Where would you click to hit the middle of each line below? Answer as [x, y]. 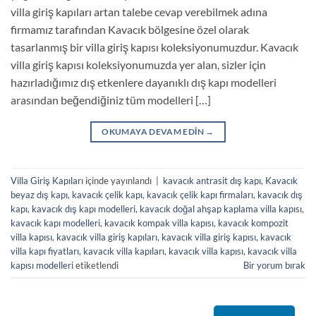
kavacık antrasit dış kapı [212, 180]
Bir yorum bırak [274, 265]
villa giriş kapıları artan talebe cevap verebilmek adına [139, 12]
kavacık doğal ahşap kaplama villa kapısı [221, 208]
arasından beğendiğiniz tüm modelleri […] [111, 100]
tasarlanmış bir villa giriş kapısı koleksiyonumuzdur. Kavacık [154, 47]
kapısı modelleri [42, 265]
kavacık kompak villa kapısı [159, 223]
